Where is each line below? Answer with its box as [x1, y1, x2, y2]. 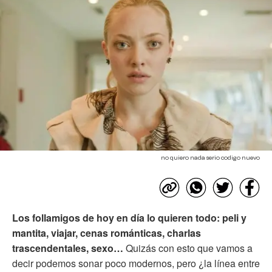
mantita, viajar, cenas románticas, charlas [12, 225, 201, 240]
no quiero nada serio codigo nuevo [161, 154, 260, 161]
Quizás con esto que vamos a [123, 240, 253, 255]
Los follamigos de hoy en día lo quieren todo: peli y [12, 210, 246, 225]
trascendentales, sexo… [12, 240, 123, 255]
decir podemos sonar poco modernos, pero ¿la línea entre [12, 256, 260, 270]
